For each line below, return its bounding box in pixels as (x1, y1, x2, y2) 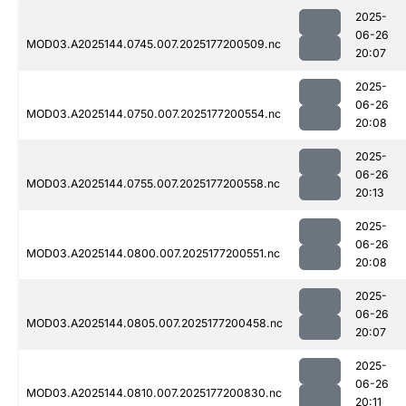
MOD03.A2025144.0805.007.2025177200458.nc (26, 316, 283, 331)
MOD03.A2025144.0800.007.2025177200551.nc (26, 246, 280, 261)
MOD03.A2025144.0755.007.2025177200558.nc (26, 177, 280, 191)
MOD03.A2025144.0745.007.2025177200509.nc (26, 37, 281, 52)
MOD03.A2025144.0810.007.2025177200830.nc (26, 386, 282, 401)
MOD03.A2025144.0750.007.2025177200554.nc (26, 107, 281, 121)
